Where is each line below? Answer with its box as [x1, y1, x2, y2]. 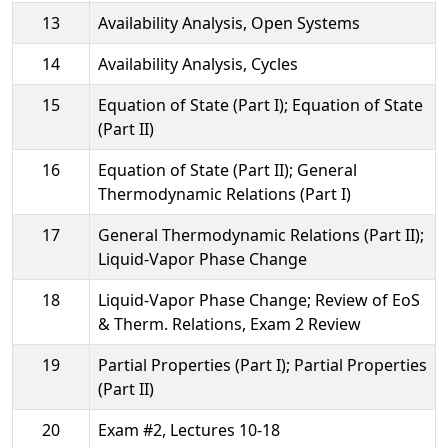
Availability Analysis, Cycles [98, 52, 298, 75]
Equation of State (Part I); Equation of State [98, 93, 423, 116]
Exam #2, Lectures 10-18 [98, 418, 280, 441]
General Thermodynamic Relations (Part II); [98, 223, 424, 246]
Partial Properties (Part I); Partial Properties [98, 353, 427, 376]
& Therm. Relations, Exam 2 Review [98, 312, 361, 335]
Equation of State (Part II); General [98, 158, 357, 181]
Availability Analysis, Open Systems [98, 11, 360, 34]
